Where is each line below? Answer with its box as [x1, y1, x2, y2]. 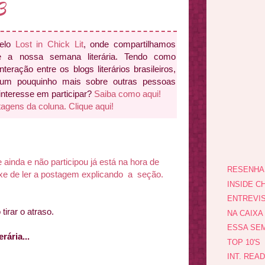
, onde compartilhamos [83, 39, 176, 49]
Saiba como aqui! [94, 89, 161, 99]
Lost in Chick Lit [15, 39, 83, 49]
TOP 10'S [227, 237, 260, 247]
